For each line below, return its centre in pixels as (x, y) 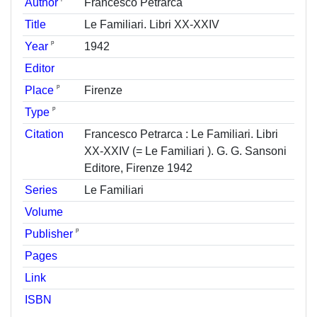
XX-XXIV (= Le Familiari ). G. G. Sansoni (186, 151)
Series (41, 190)
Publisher (49, 234)
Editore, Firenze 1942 (139, 168)
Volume (44, 212)
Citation (45, 134)
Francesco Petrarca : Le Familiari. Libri (181, 134)
